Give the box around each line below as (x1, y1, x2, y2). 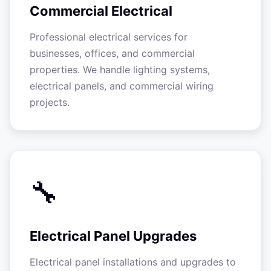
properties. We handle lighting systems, (30, 64, 210, 76)
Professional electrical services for (30, 31, 188, 43)
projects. (30, 96, 70, 108)
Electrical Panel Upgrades (30, 228, 197, 244)
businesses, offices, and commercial (30, 47, 195, 59)
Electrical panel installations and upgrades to (30, 256, 236, 268)
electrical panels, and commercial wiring (30, 80, 214, 92)
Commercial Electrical (30, 3, 172, 19)
